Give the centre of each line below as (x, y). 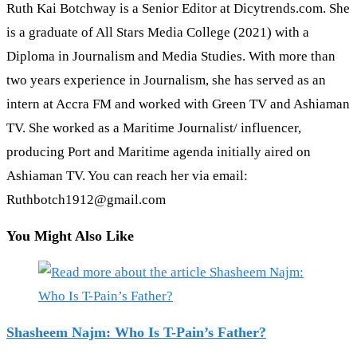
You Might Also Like (70, 236)
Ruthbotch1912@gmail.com (86, 200)
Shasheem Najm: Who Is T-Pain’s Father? (136, 333)
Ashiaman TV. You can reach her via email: (127, 176)
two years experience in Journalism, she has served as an (166, 80)
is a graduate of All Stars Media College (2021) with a (158, 33)
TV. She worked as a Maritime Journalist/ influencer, (154, 128)
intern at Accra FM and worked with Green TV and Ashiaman (178, 104)
